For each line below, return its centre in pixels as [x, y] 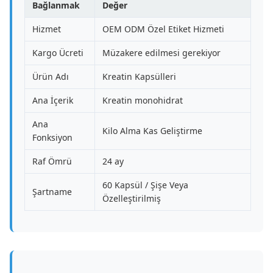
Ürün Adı [51, 76]
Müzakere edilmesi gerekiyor [161, 53]
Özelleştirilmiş [132, 198]
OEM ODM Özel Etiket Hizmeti [163, 29]
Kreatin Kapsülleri [139, 76]
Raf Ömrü [52, 161]
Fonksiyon [52, 137]
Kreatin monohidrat [143, 100]
